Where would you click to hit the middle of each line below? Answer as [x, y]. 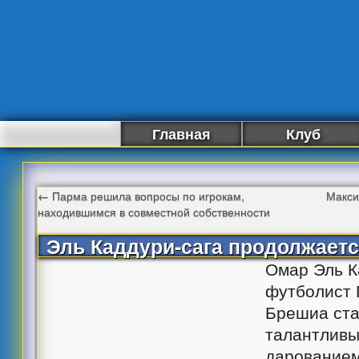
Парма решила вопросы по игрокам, [147, 195]
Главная [181, 134]
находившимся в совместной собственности [154, 211]
